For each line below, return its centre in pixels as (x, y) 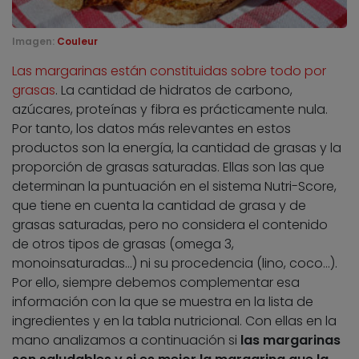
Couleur (77, 42)
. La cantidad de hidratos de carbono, (174, 91)
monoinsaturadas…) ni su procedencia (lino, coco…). (175, 264)
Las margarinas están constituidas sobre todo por (169, 71)
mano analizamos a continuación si (126, 341)
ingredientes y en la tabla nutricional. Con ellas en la (174, 321)
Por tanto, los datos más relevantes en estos (151, 129)
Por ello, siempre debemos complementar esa (156, 283)
